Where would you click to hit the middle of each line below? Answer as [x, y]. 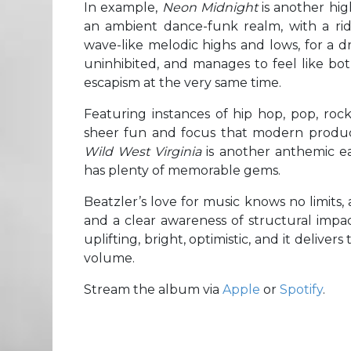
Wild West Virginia [145, 151]
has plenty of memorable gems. [182, 170]
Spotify [301, 289]
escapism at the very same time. [183, 82]
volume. [109, 258]
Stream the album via [153, 289]
